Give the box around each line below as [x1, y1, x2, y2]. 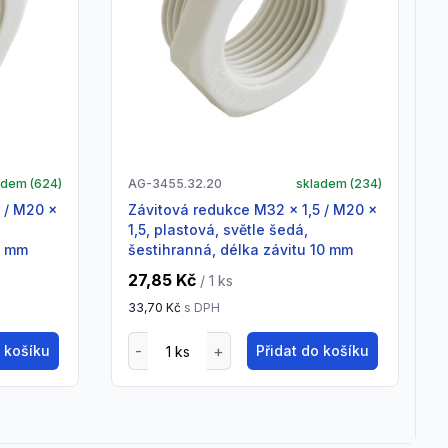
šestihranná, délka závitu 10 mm [128, 241, 354, 259]
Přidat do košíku [256, 342, 370, 360]
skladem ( [295, 176, 354, 192]
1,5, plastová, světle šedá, [128, 221, 309, 239]
